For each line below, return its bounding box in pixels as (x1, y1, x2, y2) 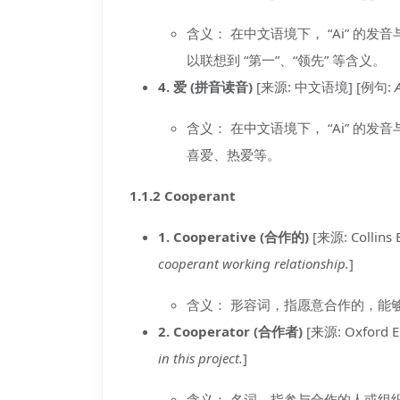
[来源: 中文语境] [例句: (253, 78, 395, 96)
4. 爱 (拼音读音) (158, 78, 253, 96)
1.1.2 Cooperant (129, 187, 236, 204)
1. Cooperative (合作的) (158, 228, 309, 246)
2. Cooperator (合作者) (158, 322, 303, 340)
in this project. (158, 349, 243, 367)
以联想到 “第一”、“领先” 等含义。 (187, 51, 386, 69)
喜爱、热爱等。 (187, 146, 280, 163)
